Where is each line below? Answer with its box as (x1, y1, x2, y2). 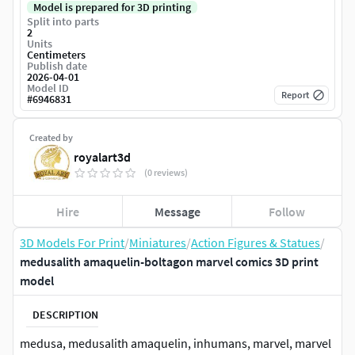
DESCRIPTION (32, 307, 98, 322)
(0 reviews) (144, 166, 188, 179)
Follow (269, 203, 306, 219)
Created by (29, 132, 73, 144)
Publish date (27, 59, 87, 74)
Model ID (27, 81, 69, 96)
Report (281, 89, 309, 101)
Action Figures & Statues (191, 235, 320, 251)
